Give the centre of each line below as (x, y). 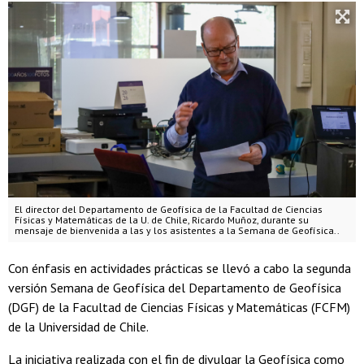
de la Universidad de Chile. (78, 326)
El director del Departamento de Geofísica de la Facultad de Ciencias (169, 209)
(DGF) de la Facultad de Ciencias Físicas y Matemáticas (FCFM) (179, 307)
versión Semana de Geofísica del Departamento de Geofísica (175, 287)
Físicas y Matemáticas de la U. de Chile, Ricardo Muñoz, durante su (162, 219)
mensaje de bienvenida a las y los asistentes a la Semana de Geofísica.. (177, 230)
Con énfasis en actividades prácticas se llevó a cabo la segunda (180, 268)
